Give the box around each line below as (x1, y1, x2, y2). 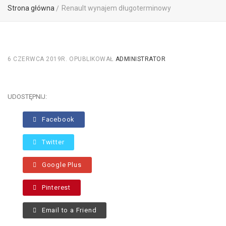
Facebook (41, 116, 75, 124)
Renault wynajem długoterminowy (62, 4, 171, 12)
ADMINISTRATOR (115, 55, 165, 63)
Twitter (41, 138, 65, 146)
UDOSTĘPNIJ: (8, 93, 47, 101)
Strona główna (8, 4, 54, 12)
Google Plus (41, 161, 82, 169)
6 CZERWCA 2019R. (8, 55, 67, 63)
